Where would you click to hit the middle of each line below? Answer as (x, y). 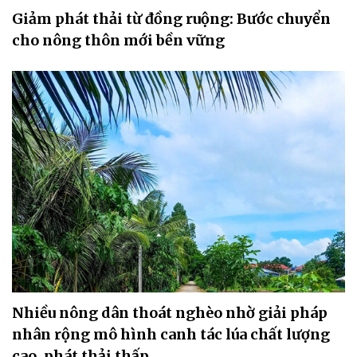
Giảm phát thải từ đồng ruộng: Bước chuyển (171, 18)
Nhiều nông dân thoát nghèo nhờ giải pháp (170, 313)
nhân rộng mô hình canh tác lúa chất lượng (171, 335)
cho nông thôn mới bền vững (118, 40)
